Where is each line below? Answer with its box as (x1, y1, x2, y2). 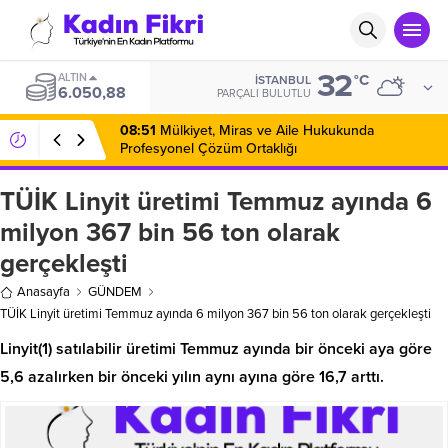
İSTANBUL (255, 73, 311, 87)
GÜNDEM (88, 284, 142, 300)
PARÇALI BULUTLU (217, 87, 311, 100)
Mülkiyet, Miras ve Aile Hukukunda (156, 122, 374, 139)
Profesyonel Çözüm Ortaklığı (120, 140, 297, 157)
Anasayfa (17, 284, 70, 300)
